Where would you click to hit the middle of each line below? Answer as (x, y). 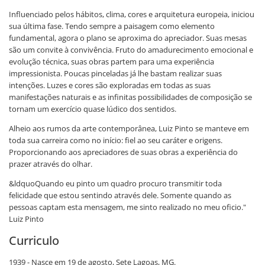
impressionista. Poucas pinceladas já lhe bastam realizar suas (115, 73)
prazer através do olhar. (51, 164)
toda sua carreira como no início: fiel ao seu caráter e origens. (116, 140)
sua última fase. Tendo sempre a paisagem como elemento (112, 26)
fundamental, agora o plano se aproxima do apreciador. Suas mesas (128, 38)
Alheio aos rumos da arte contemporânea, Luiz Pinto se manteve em (129, 128)
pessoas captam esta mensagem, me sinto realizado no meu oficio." (127, 207)
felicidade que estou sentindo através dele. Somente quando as (120, 195)
